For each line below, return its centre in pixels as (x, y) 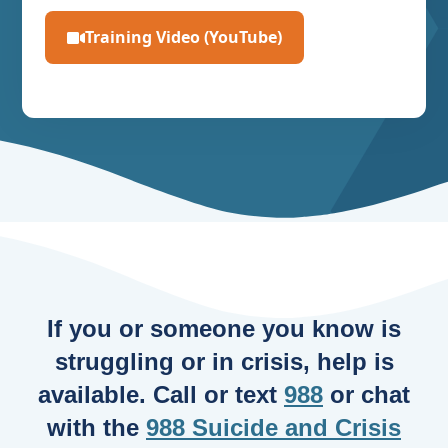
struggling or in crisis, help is (224, 362)
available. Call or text (161, 395)
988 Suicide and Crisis (273, 428)
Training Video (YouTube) (183, 37)
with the (96, 428)
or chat (366, 395)
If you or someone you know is (224, 329)
